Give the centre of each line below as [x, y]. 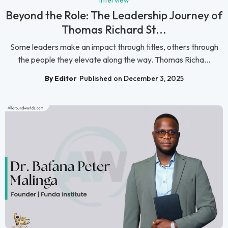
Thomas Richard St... [114, 29]
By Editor [61, 79]
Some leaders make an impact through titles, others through [114, 47]
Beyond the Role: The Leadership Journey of [114, 15]
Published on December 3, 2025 [131, 79]
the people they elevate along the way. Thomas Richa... [114, 59]
